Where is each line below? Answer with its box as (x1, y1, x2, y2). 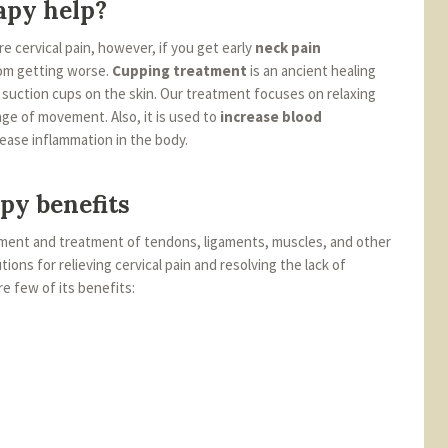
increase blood (220, 106, 322, 126)
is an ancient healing (247, 60, 376, 80)
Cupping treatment (112, 60, 247, 80)
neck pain (255, 37, 321, 57)
